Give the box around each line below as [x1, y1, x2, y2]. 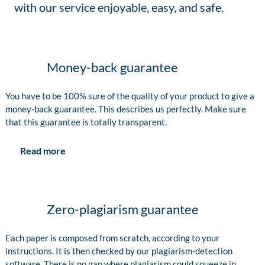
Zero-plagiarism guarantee [47, 201, 199, 218]
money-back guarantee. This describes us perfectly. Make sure [5, 104, 246, 115]
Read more [20, 145, 66, 157]
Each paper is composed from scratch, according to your [5, 232, 219, 244]
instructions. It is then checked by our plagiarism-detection [5, 245, 232, 257]
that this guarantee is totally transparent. [5, 117, 167, 128]
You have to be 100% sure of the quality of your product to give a [5, 91, 254, 102]
